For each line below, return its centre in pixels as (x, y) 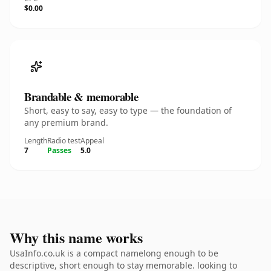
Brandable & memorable (81, 96)
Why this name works (76, 237)
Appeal (92, 141)
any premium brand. (66, 122)
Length (36, 141)
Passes (59, 150)
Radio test (64, 141)
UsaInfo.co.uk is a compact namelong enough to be (114, 253)
